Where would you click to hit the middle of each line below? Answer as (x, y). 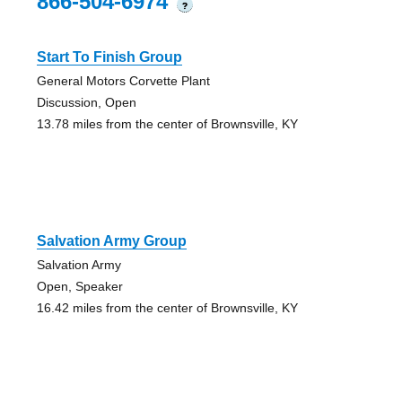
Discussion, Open (86, 102)
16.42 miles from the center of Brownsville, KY (167, 307)
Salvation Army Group (111, 240)
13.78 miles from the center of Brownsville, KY (167, 123)
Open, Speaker (79, 286)
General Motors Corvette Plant (123, 80)
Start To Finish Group (109, 57)
